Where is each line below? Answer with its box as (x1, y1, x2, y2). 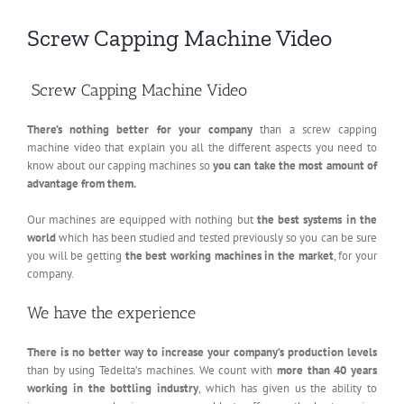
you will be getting (27, 248, 125, 264)
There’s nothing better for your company (27, 122, 253, 138)
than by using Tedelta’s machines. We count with (27, 362, 277, 378)
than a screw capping (252, 122, 378, 138)
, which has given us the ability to (198, 380, 378, 396)
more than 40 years (276, 362, 378, 378)
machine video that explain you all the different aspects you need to (27, 140, 377, 156)
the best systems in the (256, 212, 378, 228)
